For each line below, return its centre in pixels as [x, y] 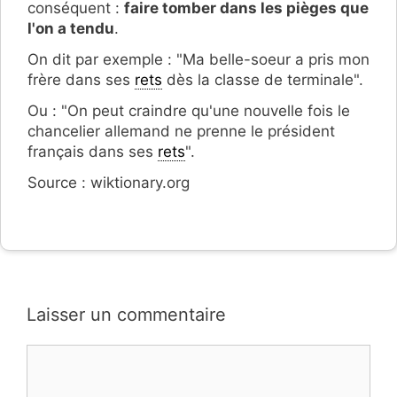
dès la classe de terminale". [263, 79]
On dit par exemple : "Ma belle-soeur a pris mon [198, 59]
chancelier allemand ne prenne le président [181, 131]
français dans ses [93, 151]
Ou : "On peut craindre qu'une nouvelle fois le [189, 110]
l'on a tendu [71, 28]
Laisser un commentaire [126, 314]
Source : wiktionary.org [109, 182]
